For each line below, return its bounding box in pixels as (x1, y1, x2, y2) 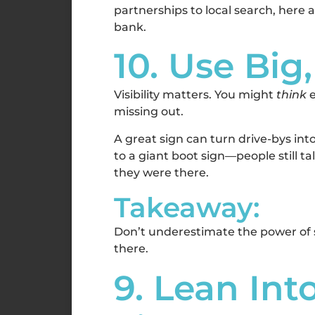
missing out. (114, 105, 184, 119)
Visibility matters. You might (114, 88, 276, 102)
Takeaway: (114, 191, 260, 225)
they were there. (114, 165, 209, 179)
